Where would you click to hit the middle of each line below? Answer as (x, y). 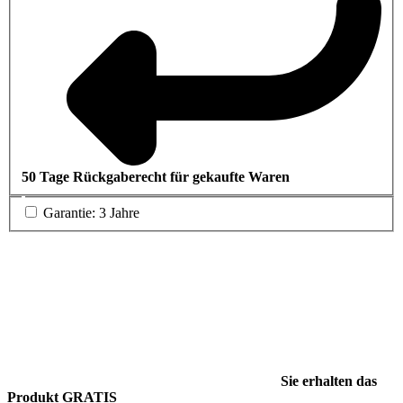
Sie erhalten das (327, 381)
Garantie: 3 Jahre (90, 213)
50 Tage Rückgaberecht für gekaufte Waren (156, 177)
